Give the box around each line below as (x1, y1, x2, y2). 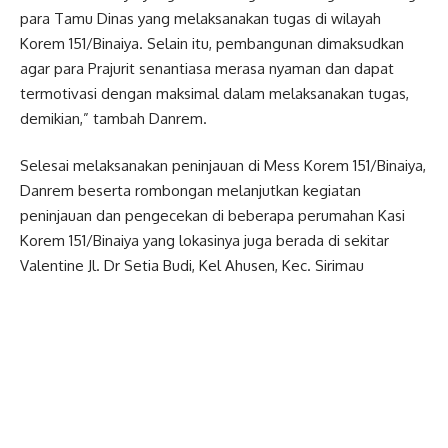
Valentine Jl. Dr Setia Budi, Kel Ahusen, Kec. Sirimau (20, 256, 364, 276)
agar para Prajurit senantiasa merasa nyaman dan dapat (20, 58, 394, 78)
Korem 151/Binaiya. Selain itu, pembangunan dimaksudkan (20, 33, 404, 53)
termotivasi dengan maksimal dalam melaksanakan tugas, (20, 83, 409, 103)
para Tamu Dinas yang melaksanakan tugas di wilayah (20, 8, 381, 28)
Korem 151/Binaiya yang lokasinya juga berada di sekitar (20, 231, 389, 251)
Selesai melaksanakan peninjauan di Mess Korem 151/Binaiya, (20, 156, 426, 176)
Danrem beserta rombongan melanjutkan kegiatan (20, 181, 361, 201)
